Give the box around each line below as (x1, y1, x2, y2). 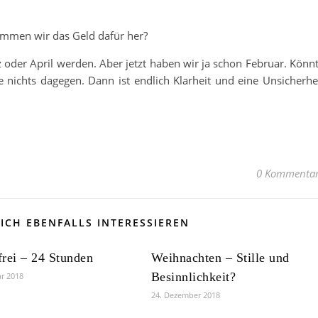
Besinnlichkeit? (150, 270, 236, 284)
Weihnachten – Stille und (150, 251, 290, 265)
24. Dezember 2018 (150, 290, 220, 300)
